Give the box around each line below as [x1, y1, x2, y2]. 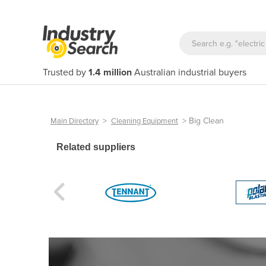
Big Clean [189, 116, 224, 126]
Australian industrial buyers [132, 66, 246, 78]
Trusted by [43, 66, 88, 78]
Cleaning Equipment [111, 116, 178, 126]
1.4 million [88, 66, 132, 78]
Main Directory [50, 116, 99, 126]
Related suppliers [56, 142, 135, 152]
